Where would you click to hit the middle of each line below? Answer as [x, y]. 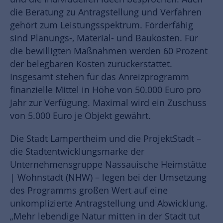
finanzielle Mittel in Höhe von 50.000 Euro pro [106, 90]
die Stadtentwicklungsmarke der [77, 152]
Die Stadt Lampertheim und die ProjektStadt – [106, 139]
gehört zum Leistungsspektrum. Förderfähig [102, 25]
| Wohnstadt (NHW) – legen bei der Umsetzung [108, 178]
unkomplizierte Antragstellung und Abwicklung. [109, 204]
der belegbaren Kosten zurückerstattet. [91, 64]
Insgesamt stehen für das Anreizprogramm [100, 77]
